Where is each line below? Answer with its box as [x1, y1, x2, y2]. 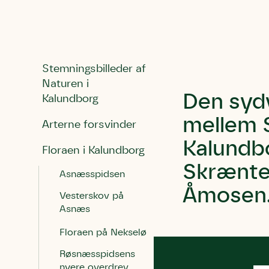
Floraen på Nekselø [59, 228, 147, 237]
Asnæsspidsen [59, 169, 125, 179]
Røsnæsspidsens [59, 249, 135, 259]
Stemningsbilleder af [42, 64, 146, 74]
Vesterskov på [59, 191, 124, 201]
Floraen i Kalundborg [42, 145, 145, 156]
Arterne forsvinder [42, 119, 136, 130]
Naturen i [42, 79, 89, 89]
